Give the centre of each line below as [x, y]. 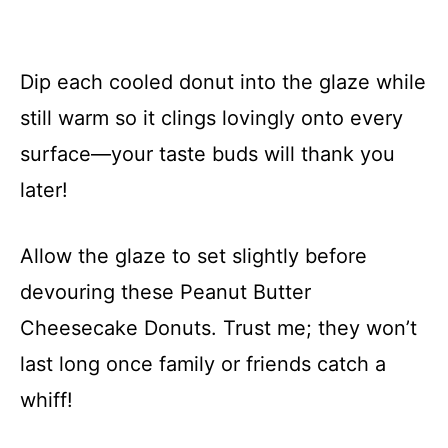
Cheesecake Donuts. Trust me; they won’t [218, 328]
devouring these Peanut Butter [165, 292]
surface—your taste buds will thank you [207, 154]
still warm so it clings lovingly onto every [211, 118]
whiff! [46, 400]
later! [44, 190]
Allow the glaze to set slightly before [193, 256]
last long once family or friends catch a [203, 364]
